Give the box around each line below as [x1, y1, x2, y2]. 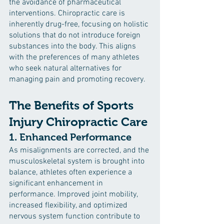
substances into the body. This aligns [9, 41, 138, 51]
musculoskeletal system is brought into [9, 156, 146, 166]
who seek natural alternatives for [9, 63, 123, 73]
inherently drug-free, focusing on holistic [9, 19, 150, 29]
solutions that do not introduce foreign [9, 30, 142, 40]
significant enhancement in [9, 178, 105, 188]
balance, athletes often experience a [9, 167, 134, 177]
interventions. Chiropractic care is [9, 8, 127, 18]
